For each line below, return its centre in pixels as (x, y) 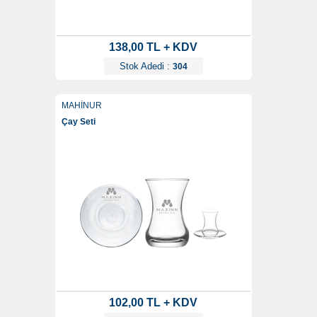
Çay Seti (78, 122)
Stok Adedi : (146, 67)
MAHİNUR (81, 106)
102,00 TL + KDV (153, 303)
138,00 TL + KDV (153, 47)
